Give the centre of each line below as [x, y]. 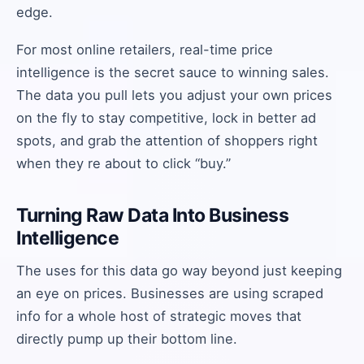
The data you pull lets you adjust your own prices [174, 95]
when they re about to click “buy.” [123, 163]
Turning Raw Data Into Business [152, 215]
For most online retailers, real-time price [145, 50]
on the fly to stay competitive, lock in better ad [166, 118]
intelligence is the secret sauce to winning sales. [173, 72]
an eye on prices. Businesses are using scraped [170, 293]
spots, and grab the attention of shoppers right [167, 141]
